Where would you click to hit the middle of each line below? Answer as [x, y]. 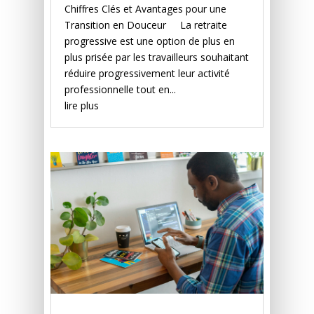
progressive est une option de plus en [150, 41]
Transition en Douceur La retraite [146, 25]
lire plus [82, 106]
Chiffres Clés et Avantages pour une [146, 9]
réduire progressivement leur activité [148, 74]
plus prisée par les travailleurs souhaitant [157, 57]
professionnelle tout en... [121, 90]
